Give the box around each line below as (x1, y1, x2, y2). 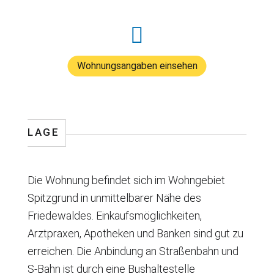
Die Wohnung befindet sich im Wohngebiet (28, 173, 225, 187)
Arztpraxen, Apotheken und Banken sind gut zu (28, 226, 243, 240)
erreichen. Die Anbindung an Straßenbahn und (28, 244, 239, 257)
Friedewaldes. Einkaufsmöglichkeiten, (28, 209, 202, 222)
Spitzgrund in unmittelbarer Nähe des (28, 191, 201, 204)
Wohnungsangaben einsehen (76, 59, 198, 72)
